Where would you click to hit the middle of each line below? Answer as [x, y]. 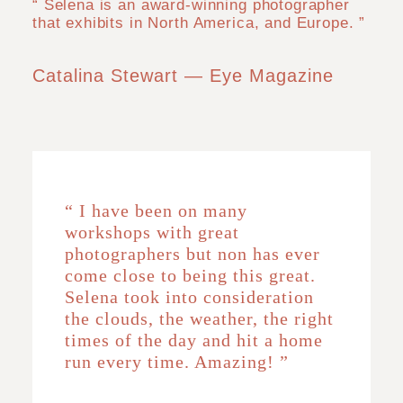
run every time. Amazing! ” [177, 362]
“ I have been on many [156, 210]
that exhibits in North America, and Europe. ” [199, 23]
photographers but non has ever [193, 254]
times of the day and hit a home [194, 340]
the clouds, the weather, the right [199, 318]
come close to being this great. [190, 275]
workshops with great [152, 232]
